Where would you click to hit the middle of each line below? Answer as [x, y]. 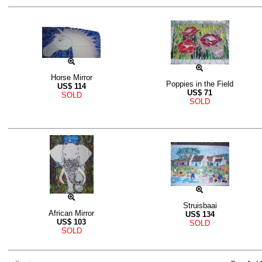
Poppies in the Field [200, 84]
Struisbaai [200, 206]
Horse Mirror [71, 78]
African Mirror [71, 213]
